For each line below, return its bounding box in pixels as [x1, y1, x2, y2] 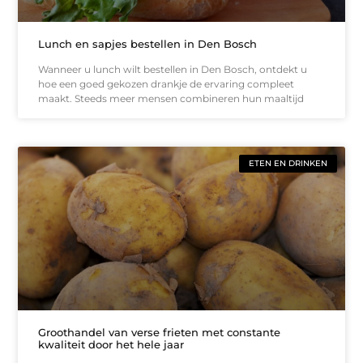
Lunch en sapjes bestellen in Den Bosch [38, 36, 258, 50]
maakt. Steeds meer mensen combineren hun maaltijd [38, 92, 305, 105]
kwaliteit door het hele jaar [38, 337, 185, 351]
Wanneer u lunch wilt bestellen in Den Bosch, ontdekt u [38, 62, 308, 75]
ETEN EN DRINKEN [248, 157, 327, 169]
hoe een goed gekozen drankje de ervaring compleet [38, 77, 295, 90]
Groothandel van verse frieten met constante [38, 325, 281, 339]
